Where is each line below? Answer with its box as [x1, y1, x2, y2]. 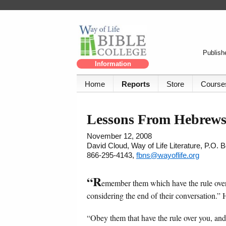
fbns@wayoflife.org [136, 151, 199, 160]
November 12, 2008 [87, 132, 152, 141]
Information [94, 60, 131, 68]
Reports [122, 80, 150, 89]
